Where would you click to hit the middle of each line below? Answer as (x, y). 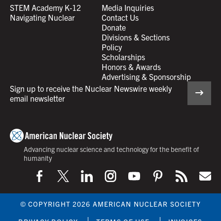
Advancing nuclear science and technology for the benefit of (111, 149)
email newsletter (37, 98)
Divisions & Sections (135, 37)
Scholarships (123, 56)
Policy (111, 47)
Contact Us (120, 17)
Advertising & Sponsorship (146, 76)
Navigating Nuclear (42, 17)
